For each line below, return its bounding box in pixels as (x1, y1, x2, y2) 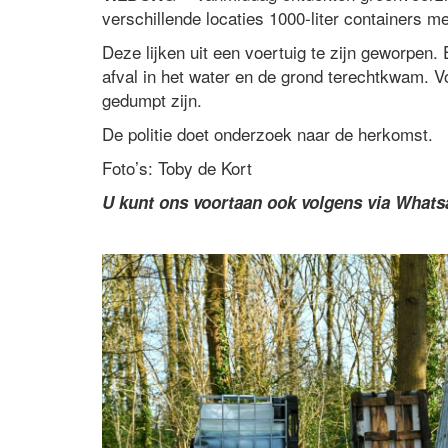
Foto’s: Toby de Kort (102, 155, 252, 181)
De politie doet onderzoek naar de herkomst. (102, 121, 433, 147)
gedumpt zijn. (102, 87, 202, 113)
